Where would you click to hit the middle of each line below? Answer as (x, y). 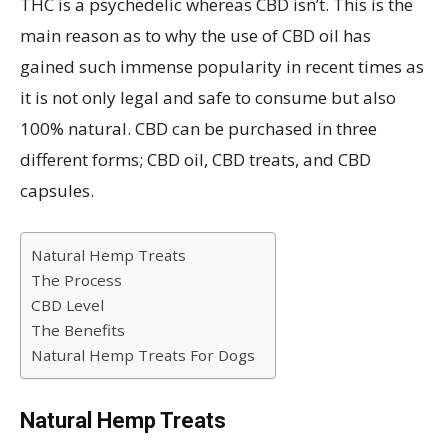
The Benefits (78, 330)
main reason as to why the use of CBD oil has (195, 35)
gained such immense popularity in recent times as (222, 66)
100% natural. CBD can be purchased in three (198, 128)
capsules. (57, 190)
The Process (76, 280)
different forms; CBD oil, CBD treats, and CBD (195, 159)
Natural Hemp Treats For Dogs (143, 355)
